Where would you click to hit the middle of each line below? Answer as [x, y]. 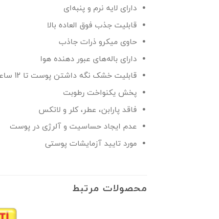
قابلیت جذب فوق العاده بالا [92, 25]
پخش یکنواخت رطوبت [100, 93]
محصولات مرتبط [110, 188]
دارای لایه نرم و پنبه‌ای [100, 8]
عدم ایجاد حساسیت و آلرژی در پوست [74, 127]
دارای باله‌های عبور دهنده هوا [89, 59]
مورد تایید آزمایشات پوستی [91, 143]
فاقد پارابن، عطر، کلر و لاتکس [88, 110]
